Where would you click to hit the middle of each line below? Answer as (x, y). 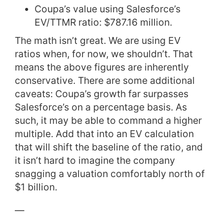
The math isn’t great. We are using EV (98, 40)
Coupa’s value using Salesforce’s (108, 9)
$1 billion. (36, 187)
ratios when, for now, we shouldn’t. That (104, 54)
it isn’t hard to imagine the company (95, 160)
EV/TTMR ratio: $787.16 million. (103, 22)
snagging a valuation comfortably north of (110, 173)
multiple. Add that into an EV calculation (104, 133)
